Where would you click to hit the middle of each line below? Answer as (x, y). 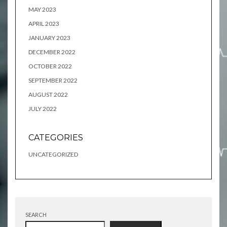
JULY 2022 (43, 109)
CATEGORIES (56, 138)
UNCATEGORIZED (53, 154)
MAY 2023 (42, 9)
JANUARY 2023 (49, 38)
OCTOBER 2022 (50, 66)
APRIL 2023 (44, 24)
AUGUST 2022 (48, 94)
